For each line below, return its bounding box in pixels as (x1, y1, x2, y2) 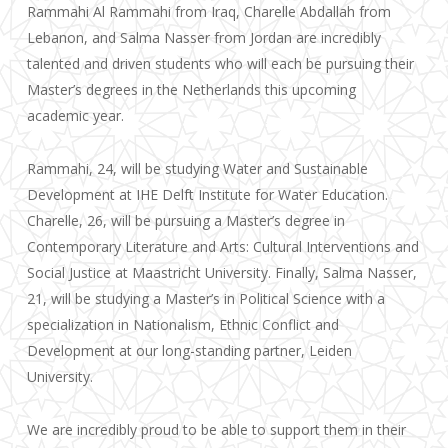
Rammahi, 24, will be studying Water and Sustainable (26, 159, 368, 178)
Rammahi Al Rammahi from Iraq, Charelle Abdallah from (26, 2, 391, 21)
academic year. (26, 106, 124, 125)
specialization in (26, 315, 133, 334)
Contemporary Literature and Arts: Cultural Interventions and (26, 237, 419, 256)
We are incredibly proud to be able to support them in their (26, 420, 406, 439)
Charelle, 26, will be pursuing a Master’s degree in (26, 211, 345, 230)
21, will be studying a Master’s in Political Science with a (26, 289, 385, 308)
